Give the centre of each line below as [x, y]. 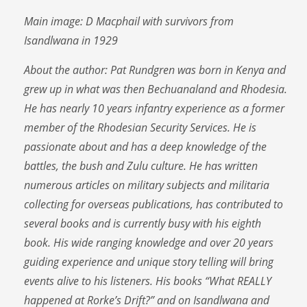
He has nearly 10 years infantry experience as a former [154, 108]
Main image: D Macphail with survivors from [129, 21]
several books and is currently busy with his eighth [143, 223]
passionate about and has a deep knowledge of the [145, 146]
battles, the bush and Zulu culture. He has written [141, 165]
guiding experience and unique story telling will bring [149, 261]
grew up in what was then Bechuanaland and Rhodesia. [156, 89]
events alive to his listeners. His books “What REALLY [148, 281]
